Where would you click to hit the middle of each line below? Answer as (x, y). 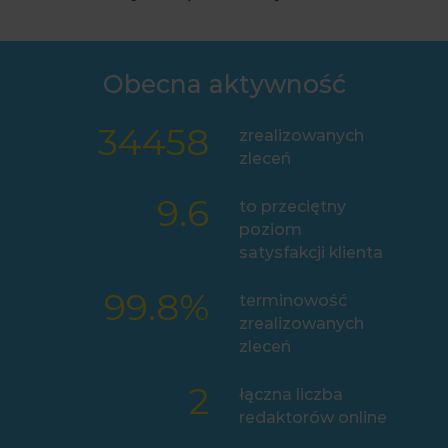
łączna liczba (291, 395)
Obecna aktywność (224, 84)
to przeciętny (292, 207)
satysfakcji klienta (311, 253)
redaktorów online (313, 418)
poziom (270, 230)
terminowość (293, 301)
